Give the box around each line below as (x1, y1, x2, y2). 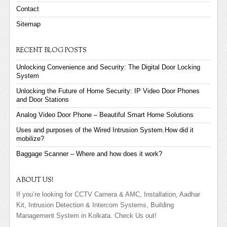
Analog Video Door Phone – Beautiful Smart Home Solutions (16, 111, 194, 119)
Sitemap (16, 21, 41, 28)
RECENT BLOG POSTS (16, 46, 87, 56)
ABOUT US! (16, 176, 54, 185)
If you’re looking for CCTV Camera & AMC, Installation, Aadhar (16, 191, 201, 199)
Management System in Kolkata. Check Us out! (16, 212, 157, 220)
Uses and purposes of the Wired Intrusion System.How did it (16, 127, 194, 134)
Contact (16, 6, 40, 13)
